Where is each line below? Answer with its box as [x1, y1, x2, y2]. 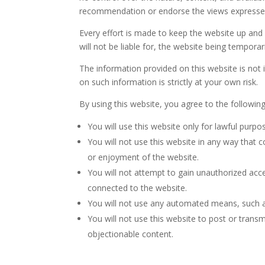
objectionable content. [88, 228, 174, 240]
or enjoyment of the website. [88, 151, 199, 163]
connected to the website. [88, 182, 188, 193]
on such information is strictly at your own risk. [79, 76, 258, 88]
